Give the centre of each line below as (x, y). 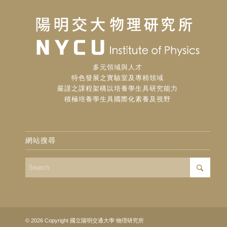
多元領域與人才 (118, 67)
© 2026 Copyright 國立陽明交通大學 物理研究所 (85, 221)
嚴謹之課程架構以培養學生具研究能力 (118, 88)
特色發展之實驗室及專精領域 (118, 78)
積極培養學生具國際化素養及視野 (118, 99)
